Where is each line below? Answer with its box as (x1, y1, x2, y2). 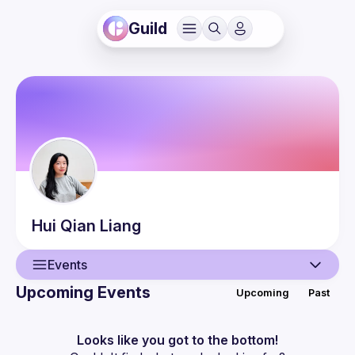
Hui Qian (32, 216, 96, 235)
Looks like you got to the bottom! (77, 332, 278, 348)
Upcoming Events (16, 283, 151, 302)
